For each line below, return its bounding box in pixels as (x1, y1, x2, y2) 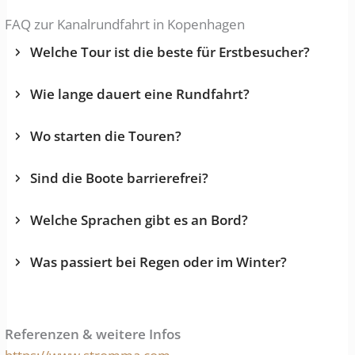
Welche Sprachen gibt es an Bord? (30, 211, 249, 230)
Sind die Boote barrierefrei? (30, 169, 209, 188)
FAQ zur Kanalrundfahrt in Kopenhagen (5, 15, 246, 34)
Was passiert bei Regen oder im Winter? (30, 253, 288, 272)
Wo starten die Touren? (30, 127, 182, 146)
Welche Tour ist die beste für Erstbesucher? (30, 43, 311, 62)
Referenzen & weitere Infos (5, 324, 181, 343)
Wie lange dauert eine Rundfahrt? (30, 85, 250, 104)
